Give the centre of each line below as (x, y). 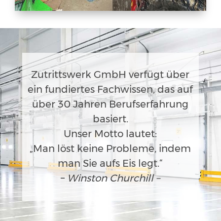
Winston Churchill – (112, 178)
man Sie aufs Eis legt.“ (110, 164)
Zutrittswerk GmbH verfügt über (110, 75)
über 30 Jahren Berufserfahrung (110, 104)
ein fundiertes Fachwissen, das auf (110, 90)
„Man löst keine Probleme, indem (110, 149)
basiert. (110, 119)
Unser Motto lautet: (110, 134)
